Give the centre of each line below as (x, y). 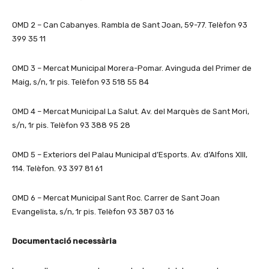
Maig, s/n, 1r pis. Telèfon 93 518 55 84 (80, 82)
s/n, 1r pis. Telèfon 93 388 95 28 (71, 125)
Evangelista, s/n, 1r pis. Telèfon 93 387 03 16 (93, 211)
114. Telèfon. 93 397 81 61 (57, 168)
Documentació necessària (64, 241)
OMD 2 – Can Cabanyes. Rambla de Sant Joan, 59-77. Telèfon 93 (130, 25)
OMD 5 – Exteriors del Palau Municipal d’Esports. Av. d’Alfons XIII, (130, 154)
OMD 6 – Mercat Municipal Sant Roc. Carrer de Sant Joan (116, 198)
